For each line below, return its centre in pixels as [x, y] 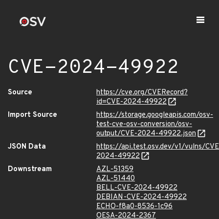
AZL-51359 [115, 169]
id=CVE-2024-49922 [131, 102]
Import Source [33, 115]
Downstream [30, 169]
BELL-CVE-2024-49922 [137, 188]
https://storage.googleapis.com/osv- [155, 115]
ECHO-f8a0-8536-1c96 [134, 207]
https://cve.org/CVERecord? [142, 93]
